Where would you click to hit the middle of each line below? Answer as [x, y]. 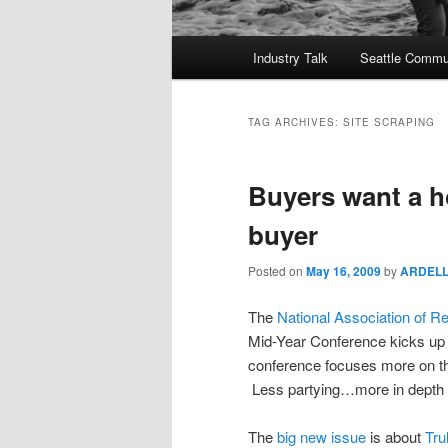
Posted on [277, 271]
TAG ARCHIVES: [295, 122]
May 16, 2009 [343, 271]
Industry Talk [291, 58]
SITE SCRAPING [389, 122]
